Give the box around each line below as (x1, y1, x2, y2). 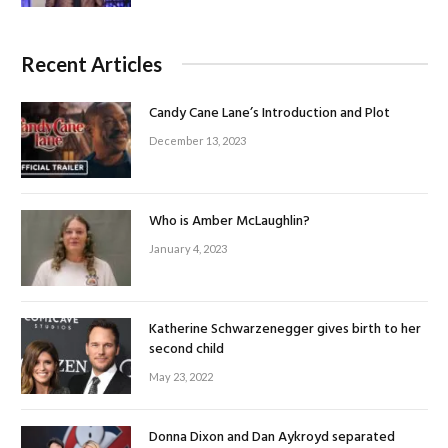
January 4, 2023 (149, 241, 227, 255)
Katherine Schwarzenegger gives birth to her (149, 317, 421, 341)
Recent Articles (21, 51, 162, 76)
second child (149, 337, 224, 361)
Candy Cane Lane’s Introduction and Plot (149, 101, 390, 125)
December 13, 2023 (149, 133, 246, 147)
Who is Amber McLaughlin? (149, 209, 310, 233)
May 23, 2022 (149, 369, 213, 383)
